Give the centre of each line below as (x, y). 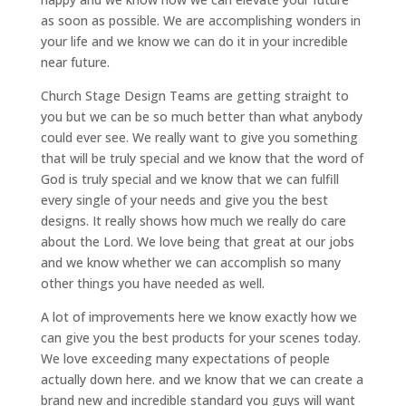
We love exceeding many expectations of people (185, 359)
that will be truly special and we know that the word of (202, 159)
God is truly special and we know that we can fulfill (189, 179)
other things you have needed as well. (152, 284)
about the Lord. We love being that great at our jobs (197, 242)
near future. (75, 63)
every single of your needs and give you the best (184, 200)
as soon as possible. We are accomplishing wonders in (200, 21)
